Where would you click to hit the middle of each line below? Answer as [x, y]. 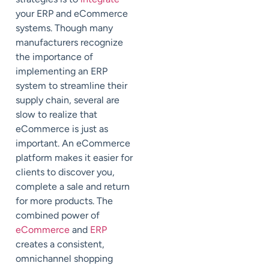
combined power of [58, 216]
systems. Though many [64, 28]
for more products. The [64, 201]
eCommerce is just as [62, 129]
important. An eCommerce [73, 144]
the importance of [54, 57]
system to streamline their [71, 86]
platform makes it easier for [74, 158]
